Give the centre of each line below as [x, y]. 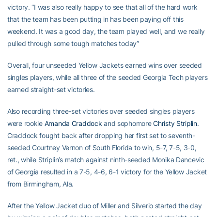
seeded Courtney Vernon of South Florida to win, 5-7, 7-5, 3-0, [102, 147]
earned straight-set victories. [51, 89]
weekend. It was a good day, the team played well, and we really [106, 31]
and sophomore [128, 123]
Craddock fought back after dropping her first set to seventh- [101, 135]
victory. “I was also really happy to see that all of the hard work [102, 7]
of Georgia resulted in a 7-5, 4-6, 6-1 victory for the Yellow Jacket [107, 172]
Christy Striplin [175, 123]
